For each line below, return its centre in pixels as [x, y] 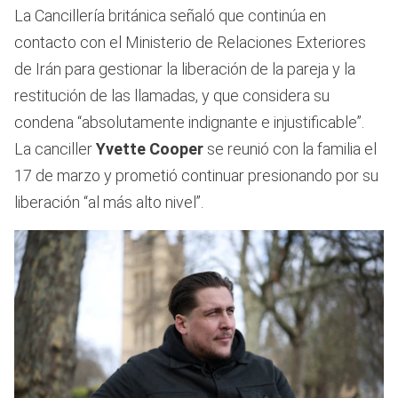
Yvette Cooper [150, 148]
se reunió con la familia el [290, 148]
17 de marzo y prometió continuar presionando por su [196, 175]
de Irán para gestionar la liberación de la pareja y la [185, 68]
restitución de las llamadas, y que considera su [172, 95]
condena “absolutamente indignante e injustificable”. [189, 122]
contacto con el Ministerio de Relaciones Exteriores [190, 42]
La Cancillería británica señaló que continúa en [170, 15]
